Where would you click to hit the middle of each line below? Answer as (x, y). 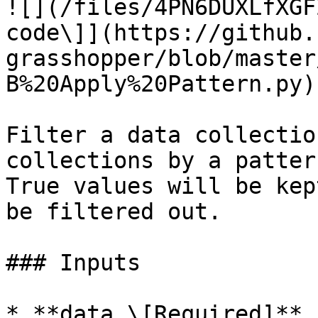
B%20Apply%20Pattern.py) (161, 84)
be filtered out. (114, 212)
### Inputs (73, 263)
